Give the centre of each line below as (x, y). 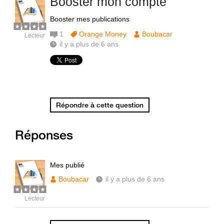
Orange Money (103, 34)
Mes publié (67, 165)
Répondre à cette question (100, 105)
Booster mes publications (90, 19)
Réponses (44, 135)
